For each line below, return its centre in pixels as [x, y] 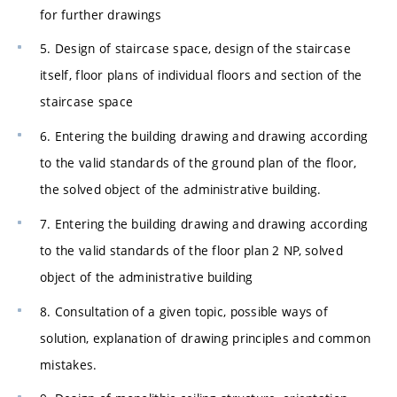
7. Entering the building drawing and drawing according [204, 223]
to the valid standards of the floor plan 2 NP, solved [191, 250]
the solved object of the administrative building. [181, 190]
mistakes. [69, 364]
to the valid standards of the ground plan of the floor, [198, 163]
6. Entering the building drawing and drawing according [204, 136]
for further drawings [101, 14]
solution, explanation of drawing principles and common [206, 338]
